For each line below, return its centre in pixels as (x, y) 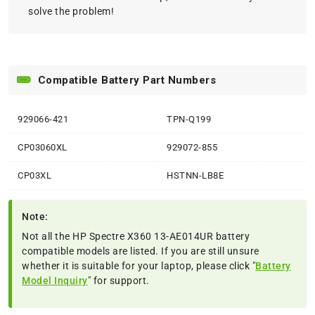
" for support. (118, 281)
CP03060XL (43, 148)
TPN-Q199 (189, 120)
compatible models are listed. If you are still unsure (141, 251)
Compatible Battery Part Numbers (127, 81)
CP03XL (34, 176)
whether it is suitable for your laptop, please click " (139, 266)
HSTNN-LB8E (195, 176)
